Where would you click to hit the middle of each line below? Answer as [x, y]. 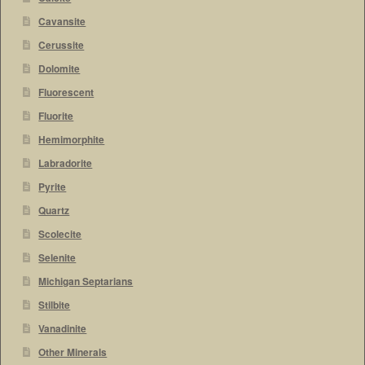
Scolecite [60, 234]
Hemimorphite [72, 139]
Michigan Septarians [86, 281]
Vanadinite [63, 328]
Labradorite [66, 163]
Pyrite [53, 187]
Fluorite [56, 116]
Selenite [57, 257]
